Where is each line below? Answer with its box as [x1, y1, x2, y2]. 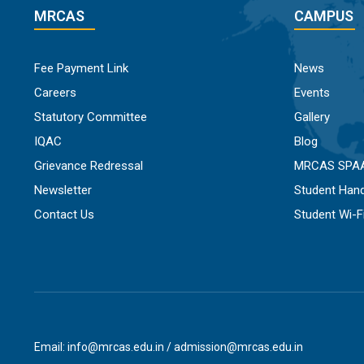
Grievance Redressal [34, 158, 143, 174]
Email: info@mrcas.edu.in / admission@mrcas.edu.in [34, 340, 303, 354]
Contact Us [34, 207, 94, 223]
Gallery [294, 110, 330, 125]
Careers [34, 85, 76, 101]
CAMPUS [294, 7, 353, 25]
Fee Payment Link [34, 61, 128, 76]
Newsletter [34, 183, 92, 198]
